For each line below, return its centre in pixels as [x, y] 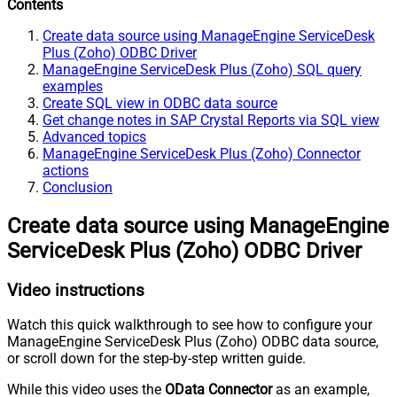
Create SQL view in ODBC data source [160, 103]
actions [66, 170]
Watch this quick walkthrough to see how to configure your [190, 325]
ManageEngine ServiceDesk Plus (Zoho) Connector [202, 153]
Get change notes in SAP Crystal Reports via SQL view [211, 120]
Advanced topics [94, 136]
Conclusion [78, 187]
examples [73, 86]
